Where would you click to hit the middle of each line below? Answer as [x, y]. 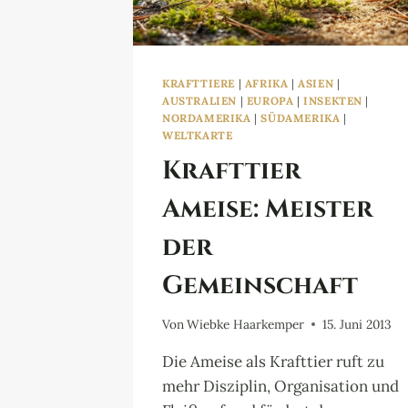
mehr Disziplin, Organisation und [280, 386]
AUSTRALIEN [199, 101]
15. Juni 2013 [357, 324]
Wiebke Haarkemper [246, 324]
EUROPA [270, 101]
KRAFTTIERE [199, 84]
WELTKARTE [198, 136]
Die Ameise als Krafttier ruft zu [273, 361]
